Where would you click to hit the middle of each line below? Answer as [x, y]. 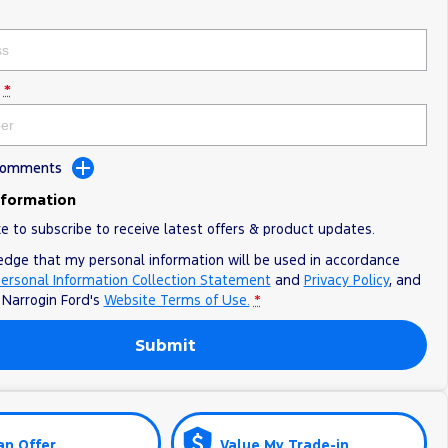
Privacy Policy [346, 280]
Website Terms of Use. [176, 300]
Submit [166, 345]
